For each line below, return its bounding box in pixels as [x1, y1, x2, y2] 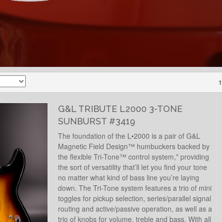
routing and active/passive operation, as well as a [57, 203, 212, 214]
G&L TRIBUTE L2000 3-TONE [57, 103, 182, 114]
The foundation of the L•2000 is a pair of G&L [57, 130, 200, 141]
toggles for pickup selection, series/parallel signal [57, 193, 211, 203]
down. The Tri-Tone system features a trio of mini [57, 182, 212, 193]
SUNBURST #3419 [57, 115, 135, 126]
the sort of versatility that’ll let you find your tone [57, 162, 207, 172]
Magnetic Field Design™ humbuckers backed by [57, 141, 210, 151]
